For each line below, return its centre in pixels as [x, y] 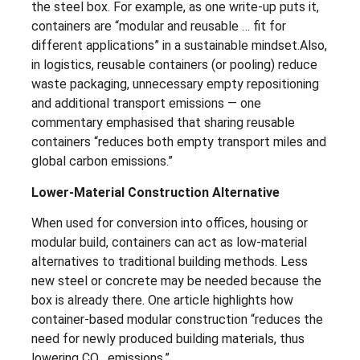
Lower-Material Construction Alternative [155, 192]
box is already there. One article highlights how [162, 301]
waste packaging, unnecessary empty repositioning [175, 84]
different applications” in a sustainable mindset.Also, [179, 46]
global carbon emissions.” [102, 162]
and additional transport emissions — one [146, 104]
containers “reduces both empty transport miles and [179, 142]
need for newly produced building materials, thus [168, 339]
